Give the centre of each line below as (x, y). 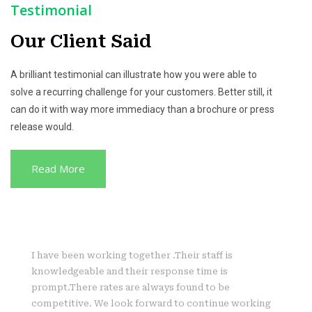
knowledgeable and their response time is (130, 271)
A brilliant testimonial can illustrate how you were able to (134, 75)
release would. (42, 127)
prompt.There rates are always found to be (131, 287)
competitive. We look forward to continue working (151, 303)
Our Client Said (81, 41)
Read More (58, 169)
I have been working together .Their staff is (132, 255)
